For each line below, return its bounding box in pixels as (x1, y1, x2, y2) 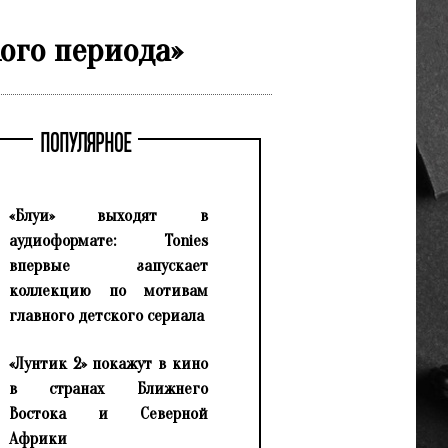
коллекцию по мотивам (8, 281, 208, 301)
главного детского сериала (8, 306, 204, 326)
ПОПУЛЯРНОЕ (39, 133, 131, 157)
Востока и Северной (8, 404, 208, 424)
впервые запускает (8, 256, 208, 276)
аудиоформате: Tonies (8, 231, 208, 251)
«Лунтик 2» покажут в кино (8, 354, 208, 374)
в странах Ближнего (8, 379, 208, 399)
